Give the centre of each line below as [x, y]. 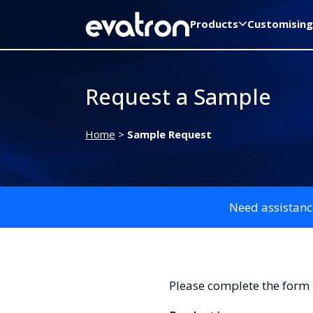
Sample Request [169, 134]
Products [214, 23]
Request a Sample [178, 97]
